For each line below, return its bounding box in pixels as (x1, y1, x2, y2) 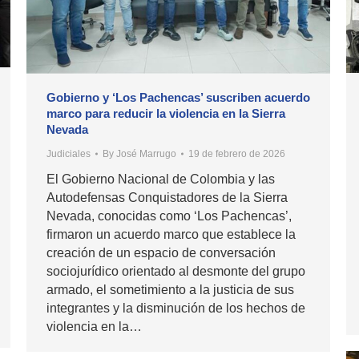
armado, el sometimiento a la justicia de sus (46, 283, 294, 297)
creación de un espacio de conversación (46, 246, 276, 260)
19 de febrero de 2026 (188, 148, 285, 160)
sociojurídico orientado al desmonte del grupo (46, 264, 305, 279)
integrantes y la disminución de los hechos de (46, 301, 305, 316)
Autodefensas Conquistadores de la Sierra (46, 191, 288, 205)
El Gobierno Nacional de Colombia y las (46, 172, 275, 187)
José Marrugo (116, 148, 176, 160)
